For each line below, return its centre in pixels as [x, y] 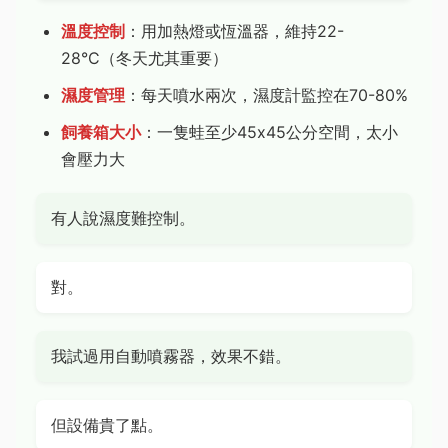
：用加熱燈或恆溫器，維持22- [234, 31]
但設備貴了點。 [107, 425]
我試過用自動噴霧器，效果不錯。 [171, 356]
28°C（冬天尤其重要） [144, 58]
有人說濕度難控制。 [123, 218]
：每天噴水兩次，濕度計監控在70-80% [266, 95]
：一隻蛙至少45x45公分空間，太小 [269, 132]
